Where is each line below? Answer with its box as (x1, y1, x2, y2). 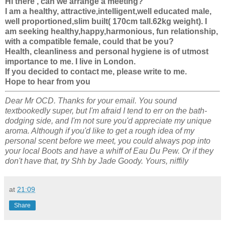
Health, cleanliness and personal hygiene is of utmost (5, 47, 208, 56)
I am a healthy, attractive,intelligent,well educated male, (5, 7, 211, 16)
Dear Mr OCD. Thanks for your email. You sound (5, 96, 177, 105)
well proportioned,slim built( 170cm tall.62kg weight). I (5, 17, 207, 26)
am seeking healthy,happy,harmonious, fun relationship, (5, 27, 218, 36)
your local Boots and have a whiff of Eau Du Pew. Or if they (5, 146, 213, 155)
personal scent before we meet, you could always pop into (5, 136, 210, 145)
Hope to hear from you (5, 77, 90, 86)
